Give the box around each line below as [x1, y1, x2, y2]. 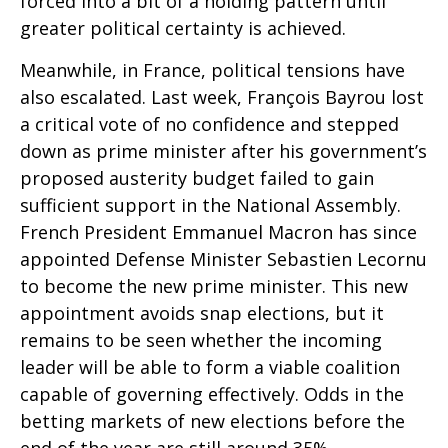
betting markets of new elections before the [20, 409, 405, 434]
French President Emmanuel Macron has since [20, 220, 417, 245]
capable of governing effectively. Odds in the [20, 382, 404, 407]
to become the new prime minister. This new [20, 274, 408, 299]
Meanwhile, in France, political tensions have [20, 58, 405, 83]
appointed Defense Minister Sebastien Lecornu [20, 247, 427, 272]
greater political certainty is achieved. [20, 16, 346, 41]
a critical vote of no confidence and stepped [20, 112, 399, 137]
